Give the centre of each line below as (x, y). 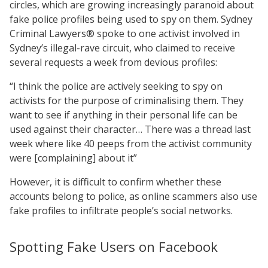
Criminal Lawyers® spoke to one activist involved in (125, 33)
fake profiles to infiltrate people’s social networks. (121, 210)
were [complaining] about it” (73, 158)
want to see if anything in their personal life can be (124, 115)
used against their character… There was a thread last (130, 129)
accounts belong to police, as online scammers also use (133, 196)
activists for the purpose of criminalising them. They (127, 100)
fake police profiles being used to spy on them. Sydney (131, 19)
